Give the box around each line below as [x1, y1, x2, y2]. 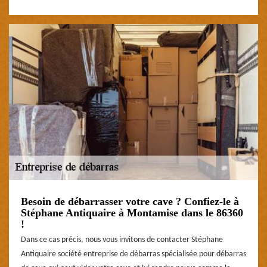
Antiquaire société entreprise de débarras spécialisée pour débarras [21, 249, 246, 259]
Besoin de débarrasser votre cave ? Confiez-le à [21, 195, 239, 207]
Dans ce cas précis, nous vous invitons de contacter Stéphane [21, 235, 223, 244]
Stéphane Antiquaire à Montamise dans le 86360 [21, 206, 243, 219]
